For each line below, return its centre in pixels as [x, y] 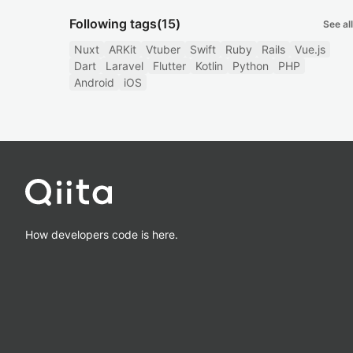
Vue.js [310, 49]
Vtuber [163, 49]
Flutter [169, 66]
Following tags [113, 24]
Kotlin [209, 66]
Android [94, 82]
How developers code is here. [102, 234]
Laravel [124, 66]
